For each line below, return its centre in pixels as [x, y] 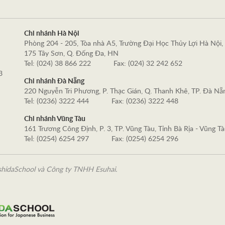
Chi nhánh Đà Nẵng [54, 81]
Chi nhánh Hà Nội [52, 34]
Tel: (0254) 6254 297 [57, 139]
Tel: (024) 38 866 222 [58, 64]
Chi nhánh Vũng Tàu [55, 119]
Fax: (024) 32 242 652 [148, 64]
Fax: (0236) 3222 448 [145, 101]
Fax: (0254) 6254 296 [145, 139]
